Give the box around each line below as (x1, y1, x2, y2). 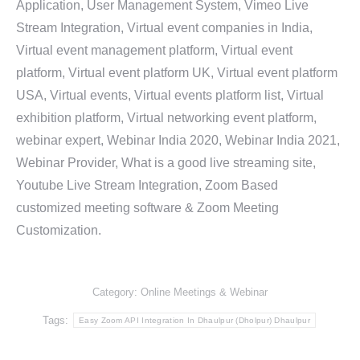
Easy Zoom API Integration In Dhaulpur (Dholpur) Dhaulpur (79, 316, 310, 325)
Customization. (16, 223, 101, 237)
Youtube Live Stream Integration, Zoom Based (16, 178, 278, 192)
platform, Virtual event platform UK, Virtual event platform (16, 66, 337, 80)
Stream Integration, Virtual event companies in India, (16, 21, 313, 35)
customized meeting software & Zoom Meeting (16, 201, 279, 215)
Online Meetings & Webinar (141, 286, 268, 298)
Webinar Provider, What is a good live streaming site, (16, 156, 316, 170)
